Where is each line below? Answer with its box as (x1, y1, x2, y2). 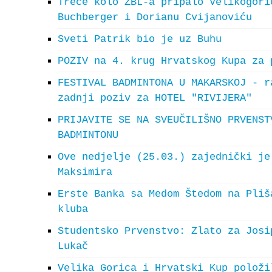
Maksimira (58, 166, 112, 178)
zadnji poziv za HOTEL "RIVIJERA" (58, 92, 252, 104)
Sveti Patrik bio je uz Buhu (58, 33, 222, 45)
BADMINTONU (58, 129, 118, 141)
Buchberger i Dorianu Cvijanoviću (58, 12, 252, 23)
